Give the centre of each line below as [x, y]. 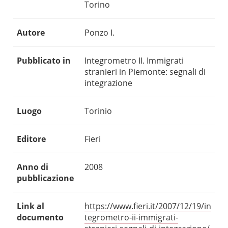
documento [40, 218]
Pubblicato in [44, 61]
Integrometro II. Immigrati [134, 61]
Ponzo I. [99, 33]
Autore [31, 33]
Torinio [98, 111]
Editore [31, 139]
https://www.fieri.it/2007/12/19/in [148, 206]
